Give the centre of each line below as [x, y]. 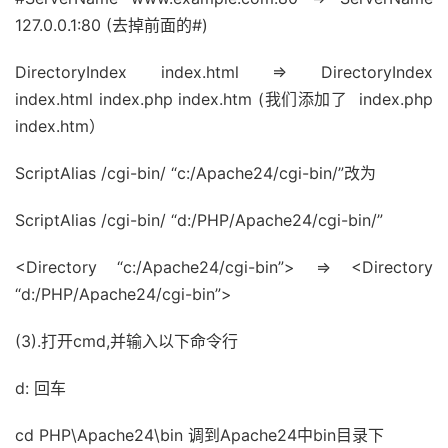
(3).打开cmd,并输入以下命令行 [126, 341]
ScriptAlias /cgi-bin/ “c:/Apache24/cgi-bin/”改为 [195, 173]
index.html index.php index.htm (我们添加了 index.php [224, 99]
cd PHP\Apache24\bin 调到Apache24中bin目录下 [199, 435]
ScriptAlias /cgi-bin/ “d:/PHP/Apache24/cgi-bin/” [199, 220]
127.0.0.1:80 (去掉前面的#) [111, 25]
